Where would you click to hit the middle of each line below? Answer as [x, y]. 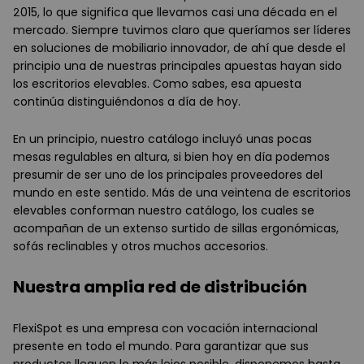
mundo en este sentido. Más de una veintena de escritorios [182, 193]
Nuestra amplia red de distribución [160, 287]
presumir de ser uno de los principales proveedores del [168, 175]
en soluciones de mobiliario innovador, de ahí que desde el [179, 48]
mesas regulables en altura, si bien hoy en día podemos [171, 157]
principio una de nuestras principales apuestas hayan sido [178, 66]
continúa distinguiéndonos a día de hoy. [127, 102]
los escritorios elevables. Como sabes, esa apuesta [157, 84]
